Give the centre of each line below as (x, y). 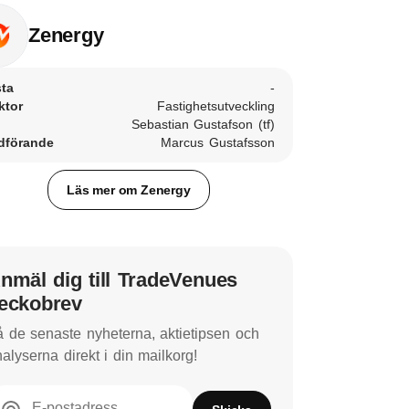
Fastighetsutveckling (216, 106)
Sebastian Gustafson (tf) (203, 124)
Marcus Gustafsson (218, 142)
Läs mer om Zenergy (129, 189)
